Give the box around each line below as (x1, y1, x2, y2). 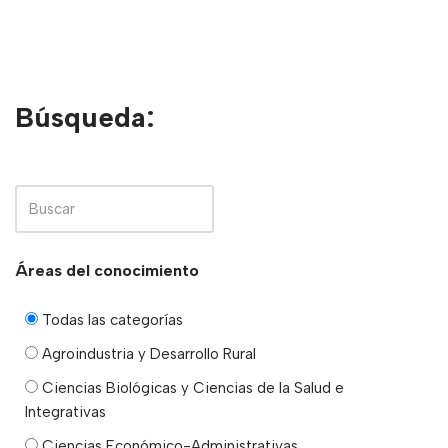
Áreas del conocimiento (15, 260, 199, 280)
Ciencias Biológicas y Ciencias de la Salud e (38, 378, 344, 397)
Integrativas (25, 402, 106, 421)
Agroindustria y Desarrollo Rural (38, 344, 256, 363)
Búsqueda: (15, 99, 155, 134)
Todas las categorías (38, 310, 183, 329)
